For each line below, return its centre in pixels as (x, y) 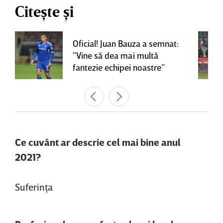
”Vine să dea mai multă (115, 56)
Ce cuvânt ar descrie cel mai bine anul (98, 142)
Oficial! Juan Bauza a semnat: (126, 44)
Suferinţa (34, 187)
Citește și (44, 12)
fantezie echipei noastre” (119, 67)
